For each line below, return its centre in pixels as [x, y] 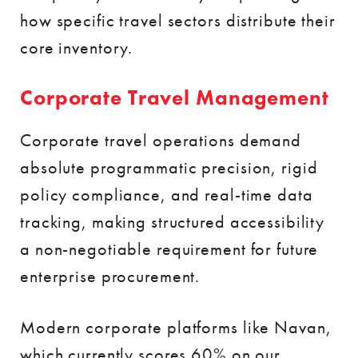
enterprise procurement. [110, 276]
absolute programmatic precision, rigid [169, 167]
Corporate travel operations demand [161, 140]
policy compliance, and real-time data [167, 195]
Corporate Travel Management [175, 98]
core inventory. [77, 48]
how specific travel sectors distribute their [178, 20]
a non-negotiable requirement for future [169, 249]
